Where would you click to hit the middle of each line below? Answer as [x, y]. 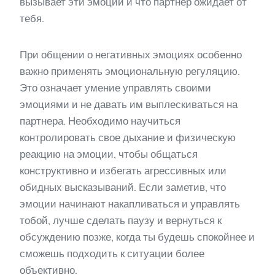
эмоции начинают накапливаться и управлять [130, 203]
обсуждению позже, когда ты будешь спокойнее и [137, 237]
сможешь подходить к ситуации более [112, 253]
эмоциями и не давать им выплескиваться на [129, 104]
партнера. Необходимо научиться [100, 121]
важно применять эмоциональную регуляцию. [130, 71]
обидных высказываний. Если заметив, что [123, 187]
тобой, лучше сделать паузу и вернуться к [121, 220]
